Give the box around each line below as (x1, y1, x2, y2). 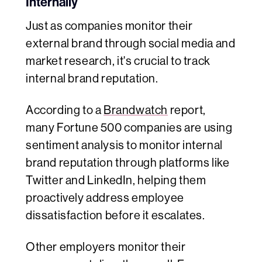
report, (168, 104, 206, 118)
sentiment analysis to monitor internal (26, 139, 223, 153)
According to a (26, 104, 104, 118)
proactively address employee (26, 191, 184, 205)
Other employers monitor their (26, 240, 186, 254)
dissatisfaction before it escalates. (26, 209, 205, 223)
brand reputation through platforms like (26, 156, 230, 170)
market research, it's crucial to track (26, 54, 211, 68)
